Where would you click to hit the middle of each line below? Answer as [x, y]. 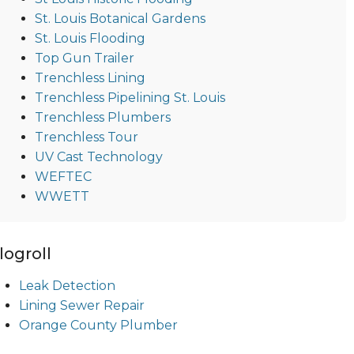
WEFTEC [63, 176]
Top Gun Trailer [84, 58]
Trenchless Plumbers [102, 117]
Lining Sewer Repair [81, 305]
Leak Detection [67, 285]
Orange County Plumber [98, 325]
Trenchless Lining [90, 77]
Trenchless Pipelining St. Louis [130, 97]
